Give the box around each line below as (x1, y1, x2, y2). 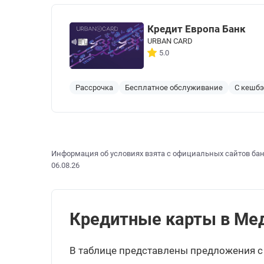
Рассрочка (75, 83, 113, 93)
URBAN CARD (147, 37, 193, 46)
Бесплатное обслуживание (125, 83, 223, 93)
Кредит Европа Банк (147, 23, 246, 35)
